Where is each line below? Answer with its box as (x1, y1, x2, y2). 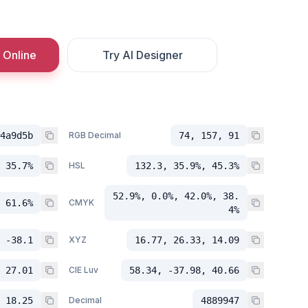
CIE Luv (69, 265, 98, 275)
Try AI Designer (102, 48, 183, 62)
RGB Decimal (69, 130, 121, 140)
